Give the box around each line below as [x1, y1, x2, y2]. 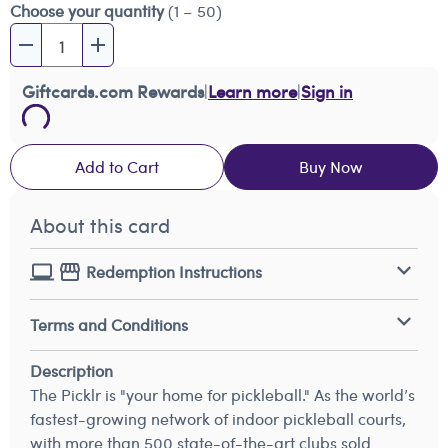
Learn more [208, 79, 297, 103]
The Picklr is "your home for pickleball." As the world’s [30, 383, 415, 406]
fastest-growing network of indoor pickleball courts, [30, 407, 406, 430]
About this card [30, 211, 170, 239]
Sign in [301, 79, 353, 103]
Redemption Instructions [86, 260, 262, 283]
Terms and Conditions [30, 313, 188, 336]
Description [30, 359, 113, 382]
